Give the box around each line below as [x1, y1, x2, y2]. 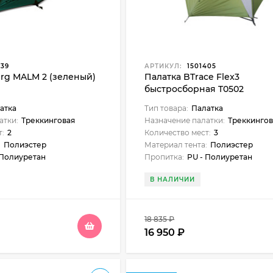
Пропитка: [144, 152, 185, 161]
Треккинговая [21, 116, 75, 125]
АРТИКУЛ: [144, 62, 182, 70]
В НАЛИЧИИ [150, 175, 196, 183]
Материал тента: [144, 140, 208, 149]
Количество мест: [144, 128, 211, 137]
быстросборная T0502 [144, 83, 244, 94]
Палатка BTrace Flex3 [144, 71, 240, 82]
